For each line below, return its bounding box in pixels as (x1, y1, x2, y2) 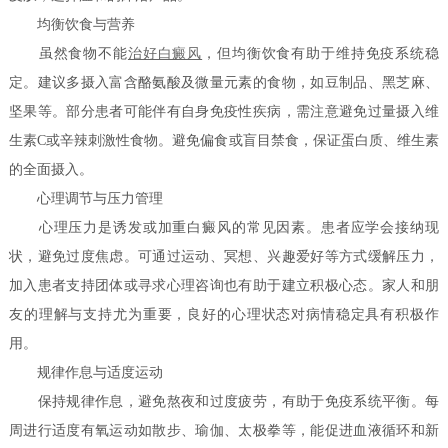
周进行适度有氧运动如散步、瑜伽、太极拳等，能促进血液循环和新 (9, 423, 439, 439)
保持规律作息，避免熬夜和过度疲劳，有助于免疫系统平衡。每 (9, 394, 439, 410)
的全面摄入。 (9, 162, 94, 178)
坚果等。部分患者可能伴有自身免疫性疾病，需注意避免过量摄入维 (9, 104, 439, 120)
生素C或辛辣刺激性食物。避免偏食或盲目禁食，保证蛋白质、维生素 (9, 133, 439, 149)
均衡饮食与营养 (9, 17, 136, 33)
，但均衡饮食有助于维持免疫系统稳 (202, 46, 439, 62)
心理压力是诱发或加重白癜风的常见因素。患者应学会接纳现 (9, 220, 439, 236)
